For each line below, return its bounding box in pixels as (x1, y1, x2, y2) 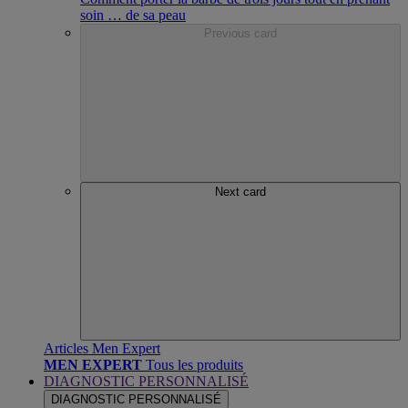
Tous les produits (146, 357, 243, 373)
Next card (215, 185, 266, 199)
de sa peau (126, 7, 186, 24)
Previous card (204, 26, 277, 41)
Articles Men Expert (44, 341, 160, 357)
